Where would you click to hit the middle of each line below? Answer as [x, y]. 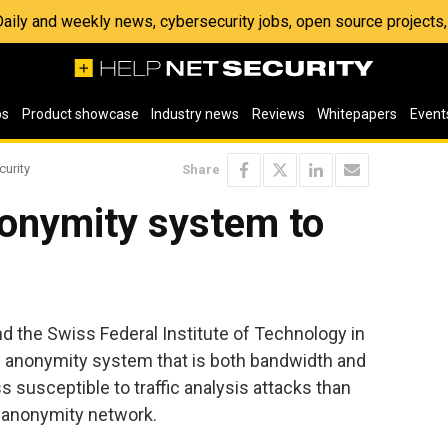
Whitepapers [357, 114]
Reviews [278, 114]
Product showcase [80, 114]
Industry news [195, 114]
